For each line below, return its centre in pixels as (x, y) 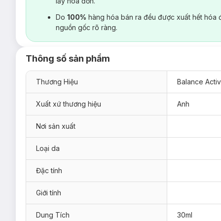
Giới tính (49, 192)
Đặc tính (49, 170)
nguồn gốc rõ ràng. (87, 27)
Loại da (48, 148)
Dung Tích (53, 215)
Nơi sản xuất (56, 126)
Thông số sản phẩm (68, 58)
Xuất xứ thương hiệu (69, 104)
